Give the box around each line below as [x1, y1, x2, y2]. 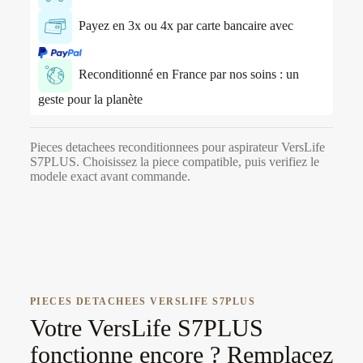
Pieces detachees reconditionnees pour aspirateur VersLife [29, 140, 325, 155]
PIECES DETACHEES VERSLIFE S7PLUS [29, 296, 255, 308]
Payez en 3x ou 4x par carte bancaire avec [71, 18, 293, 32]
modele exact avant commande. [29, 169, 190, 184]
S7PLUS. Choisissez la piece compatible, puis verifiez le [29, 155, 319, 169]
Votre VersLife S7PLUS [29, 314, 263, 342]
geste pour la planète [37, 92, 143, 107]
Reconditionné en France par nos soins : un [71, 66, 299, 81]
